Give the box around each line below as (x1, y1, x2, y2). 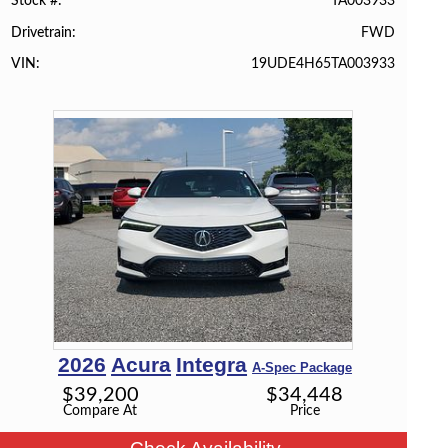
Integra (176, 352, 248, 376)
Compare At (63, 402, 138, 418)
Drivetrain (11, 25, 73, 40)
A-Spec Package (252, 359, 353, 375)
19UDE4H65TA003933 (250, 55, 395, 71)
